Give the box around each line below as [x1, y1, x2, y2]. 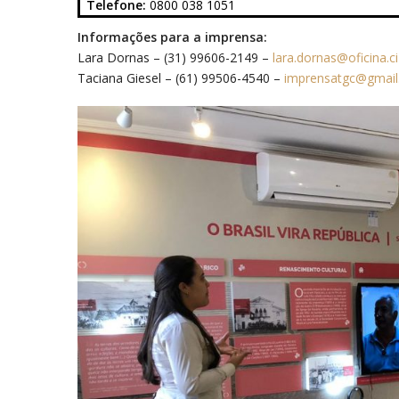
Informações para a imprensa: [77, 28, 267, 46]
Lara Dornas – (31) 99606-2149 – [77, 49, 273, 67]
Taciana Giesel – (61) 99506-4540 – [77, 69, 284, 87]
